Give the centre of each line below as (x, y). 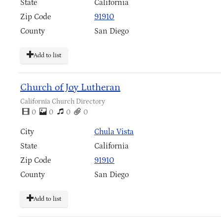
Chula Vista (114, 131)
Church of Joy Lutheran (70, 87)
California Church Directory (63, 101)
